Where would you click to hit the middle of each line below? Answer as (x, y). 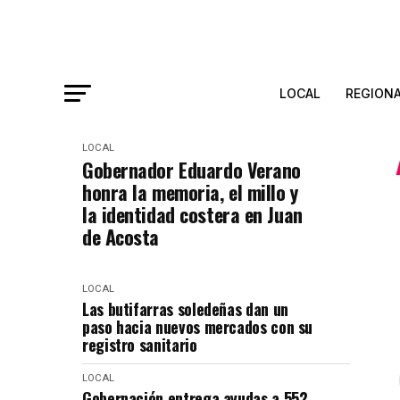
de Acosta (121, 237)
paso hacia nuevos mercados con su (198, 327)
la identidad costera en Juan (192, 214)
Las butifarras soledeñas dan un (185, 309)
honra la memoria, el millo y (190, 192)
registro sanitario (140, 345)
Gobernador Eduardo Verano (192, 170)
